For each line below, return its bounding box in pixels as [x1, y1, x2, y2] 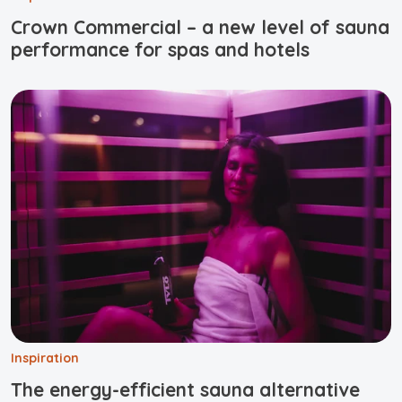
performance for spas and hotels [11, 37, 310, 61]
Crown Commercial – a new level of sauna [11, 14, 389, 39]
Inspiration [11, 349, 79, 366]
